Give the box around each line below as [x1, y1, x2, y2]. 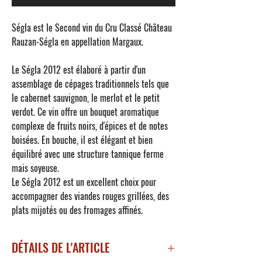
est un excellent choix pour [61, 175, 156, 189]
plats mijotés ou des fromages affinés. [12, 203, 143, 218]
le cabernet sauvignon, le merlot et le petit [12, 91, 160, 105]
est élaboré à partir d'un [61, 63, 146, 77]
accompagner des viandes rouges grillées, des [12, 189, 169, 204]
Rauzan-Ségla [12, 35, 58, 49]
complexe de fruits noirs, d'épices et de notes [12, 119, 168, 133]
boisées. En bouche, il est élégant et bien [12, 133, 153, 147]
